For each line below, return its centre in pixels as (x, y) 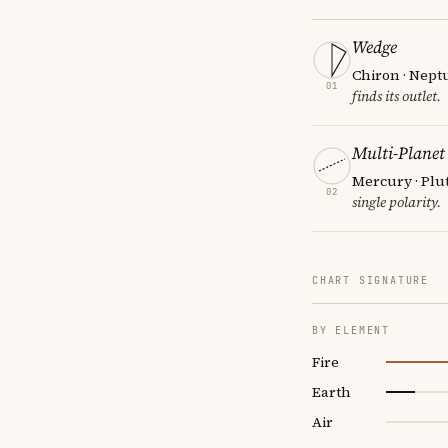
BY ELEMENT (351, 330)
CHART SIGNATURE (370, 280)
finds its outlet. (396, 95)
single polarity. (396, 201)
